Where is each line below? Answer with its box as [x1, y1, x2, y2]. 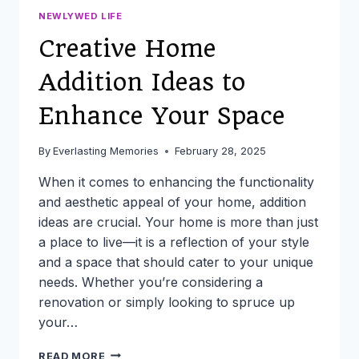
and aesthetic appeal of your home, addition [38, 193, 306, 210]
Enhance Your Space [38, 101, 285, 130]
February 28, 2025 [175, 144, 267, 157]
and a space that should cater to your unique [38, 253, 313, 270]
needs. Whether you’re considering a [38, 273, 263, 290]
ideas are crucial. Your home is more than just [38, 213, 318, 230]
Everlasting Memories [53, 144, 159, 157]
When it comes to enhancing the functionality [38, 173, 314, 190]
